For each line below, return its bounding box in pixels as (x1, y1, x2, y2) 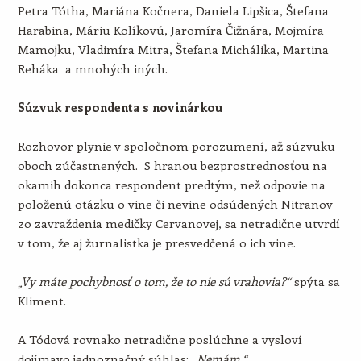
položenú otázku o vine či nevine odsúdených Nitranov (17, 196, 333, 212)
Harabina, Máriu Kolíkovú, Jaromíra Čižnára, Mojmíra (17, 22, 324, 38)
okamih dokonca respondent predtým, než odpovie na (17, 176, 326, 193)
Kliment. (17, 293, 66, 309)
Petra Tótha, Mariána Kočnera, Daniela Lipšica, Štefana (17, 2, 329, 19)
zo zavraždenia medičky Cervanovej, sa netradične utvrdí (17, 215, 340, 231)
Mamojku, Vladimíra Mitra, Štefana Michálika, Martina (17, 41, 329, 57)
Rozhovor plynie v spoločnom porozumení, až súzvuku (17, 138, 335, 154)
